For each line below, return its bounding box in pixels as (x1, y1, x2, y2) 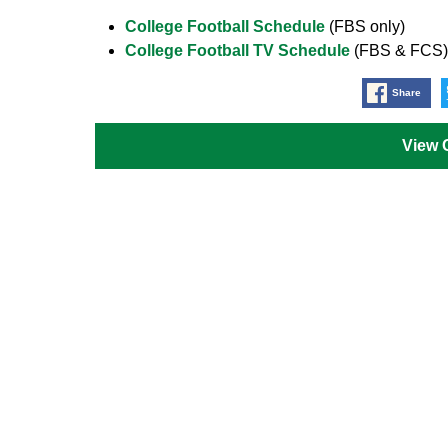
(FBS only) (324, 17, 405, 35)
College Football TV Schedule (124, 41, 350, 59)
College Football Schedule (124, 17, 325, 35)
